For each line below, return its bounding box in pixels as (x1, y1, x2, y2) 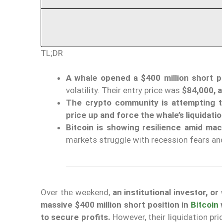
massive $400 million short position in (41, 200, 191, 210)
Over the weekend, (41, 187, 112, 198)
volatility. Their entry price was (66, 85, 182, 96)
